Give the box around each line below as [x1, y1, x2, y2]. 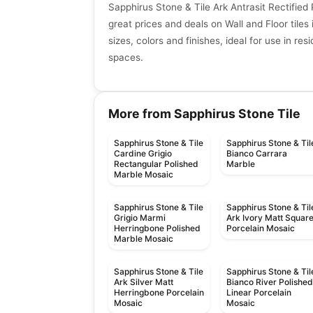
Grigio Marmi [114, 212, 166, 224]
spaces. [108, 52, 143, 64]
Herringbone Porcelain [114, 287, 204, 298]
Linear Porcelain [226, 287, 292, 298]
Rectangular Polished [114, 159, 198, 170]
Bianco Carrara [226, 148, 288, 159]
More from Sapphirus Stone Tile [108, 106, 300, 122]
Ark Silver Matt [114, 277, 173, 288]
